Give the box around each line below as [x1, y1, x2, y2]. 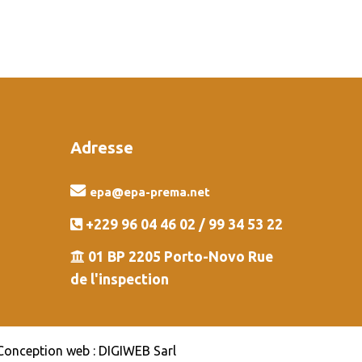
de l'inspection [69, 271, 169, 288]
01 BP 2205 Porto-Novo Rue [84, 249, 273, 265]
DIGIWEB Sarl [99, 343, 176, 359]
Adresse [69, 138, 133, 158]
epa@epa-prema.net [89, 185, 210, 200]
